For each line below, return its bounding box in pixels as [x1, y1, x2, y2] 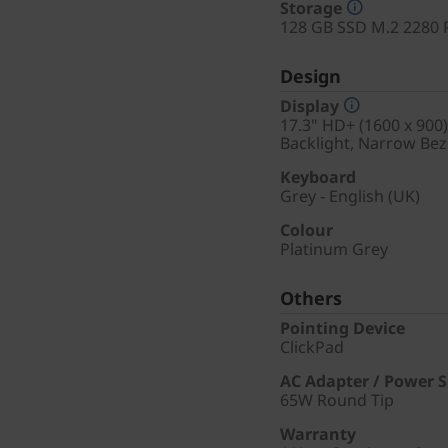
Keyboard [280, 166, 356, 188]
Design [280, 64, 341, 88]
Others [280, 286, 342, 310]
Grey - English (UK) [280, 185, 420, 207]
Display [280, 95, 339, 117]
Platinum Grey [280, 238, 388, 260]
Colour [280, 219, 333, 241]
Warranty [280, 423, 356, 445]
